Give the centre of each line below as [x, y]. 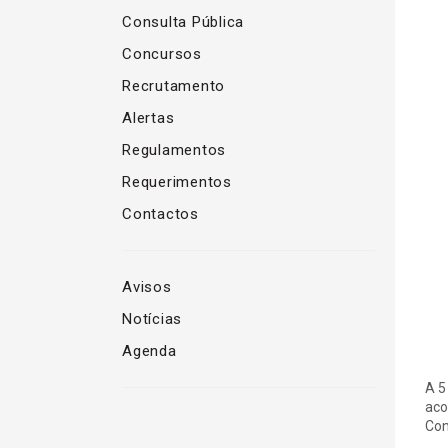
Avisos [147, 287]
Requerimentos [177, 182]
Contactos [160, 214]
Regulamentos [174, 150]
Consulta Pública [183, 22]
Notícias [152, 319]
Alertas [148, 118]
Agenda [149, 351]
